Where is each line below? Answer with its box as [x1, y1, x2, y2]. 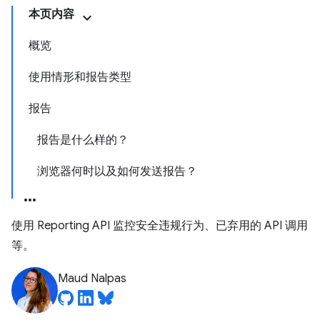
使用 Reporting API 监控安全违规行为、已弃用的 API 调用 [11, 219, 308, 233]
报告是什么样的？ [37, 133, 129, 147]
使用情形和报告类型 [29, 70, 131, 84]
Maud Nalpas [58, 271, 126, 286]
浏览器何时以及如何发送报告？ [37, 164, 197, 179]
